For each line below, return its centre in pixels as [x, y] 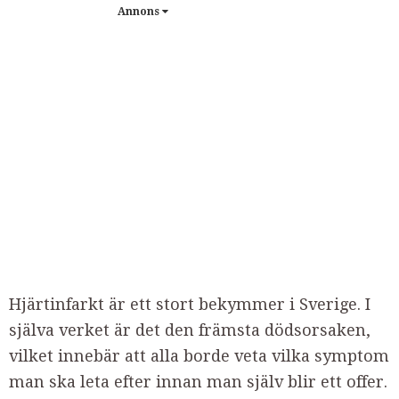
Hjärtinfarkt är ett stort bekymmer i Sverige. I [190, 304]
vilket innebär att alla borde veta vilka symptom [199, 356]
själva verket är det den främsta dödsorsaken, [190, 330]
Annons [139, 12]
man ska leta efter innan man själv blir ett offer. [198, 382]
